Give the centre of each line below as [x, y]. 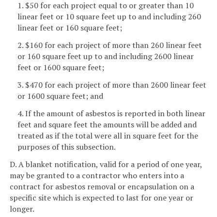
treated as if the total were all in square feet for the [108, 135]
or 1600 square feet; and [60, 96]
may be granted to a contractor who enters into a [97, 175]
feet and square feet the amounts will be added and [107, 124]
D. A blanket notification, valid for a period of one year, [106, 164]
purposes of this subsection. [67, 147]
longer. [22, 209]
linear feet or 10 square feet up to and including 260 [109, 17]
